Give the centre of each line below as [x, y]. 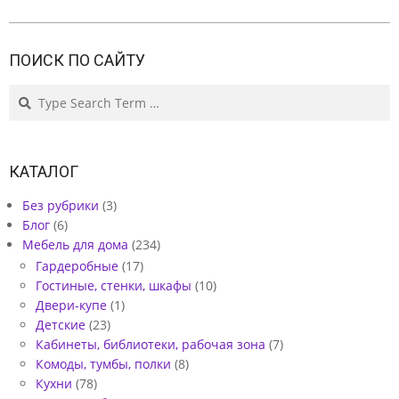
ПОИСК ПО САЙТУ [77, 61]
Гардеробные [77, 266]
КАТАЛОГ [44, 172]
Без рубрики [61, 206]
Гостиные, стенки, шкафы [114, 286]
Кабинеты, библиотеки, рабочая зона [151, 345]
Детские [61, 325]
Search [29, 94]
